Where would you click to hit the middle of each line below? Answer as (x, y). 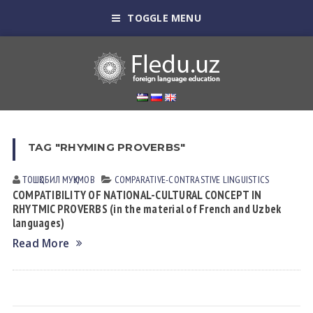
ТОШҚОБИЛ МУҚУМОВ (59, 180)
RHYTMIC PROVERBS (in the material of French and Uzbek (147, 209)
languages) (38, 223)
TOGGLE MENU (164, 18)
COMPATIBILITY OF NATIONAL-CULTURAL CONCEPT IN (137, 195)
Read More (41, 243)
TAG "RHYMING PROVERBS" (107, 147)
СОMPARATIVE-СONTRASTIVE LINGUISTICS (192, 180)
